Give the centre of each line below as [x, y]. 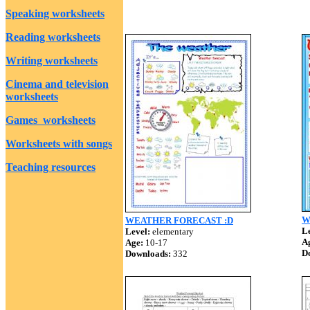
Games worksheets [51, 120]
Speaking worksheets [55, 13]
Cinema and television [57, 84]
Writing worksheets [52, 61]
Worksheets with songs [59, 144]
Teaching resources [51, 167]
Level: [138, 231]
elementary [172, 231]
